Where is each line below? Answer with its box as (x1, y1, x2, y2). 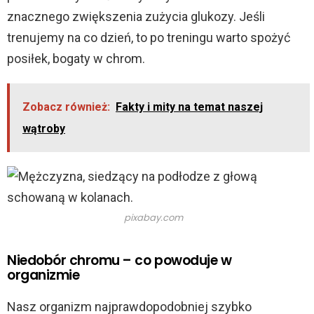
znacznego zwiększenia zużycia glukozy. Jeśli (7, 8, 265, 24)
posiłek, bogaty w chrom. (7, 50, 145, 66)
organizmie (7, 266, 80, 285)
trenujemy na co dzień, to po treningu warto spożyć (7, 29, 290, 45)
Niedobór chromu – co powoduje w (7, 251, 232, 271)
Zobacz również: (22, 100, 110, 114)
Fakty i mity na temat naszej (116, 100, 263, 114)
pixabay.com (124, 211, 183, 225)
